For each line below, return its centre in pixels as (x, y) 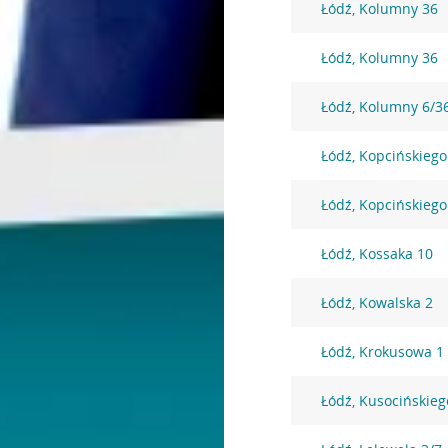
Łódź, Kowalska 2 (377, 302)
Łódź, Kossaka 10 (377, 253)
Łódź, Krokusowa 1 (383, 351)
